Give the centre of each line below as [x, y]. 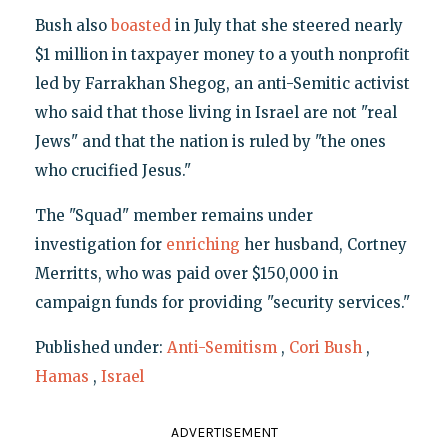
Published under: [100, 348]
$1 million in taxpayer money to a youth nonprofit [222, 55]
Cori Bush [325, 348]
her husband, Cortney [323, 245]
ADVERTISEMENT [224, 433]
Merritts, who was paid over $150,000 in [186, 274]
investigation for [100, 245]
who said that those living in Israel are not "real [215, 113]
